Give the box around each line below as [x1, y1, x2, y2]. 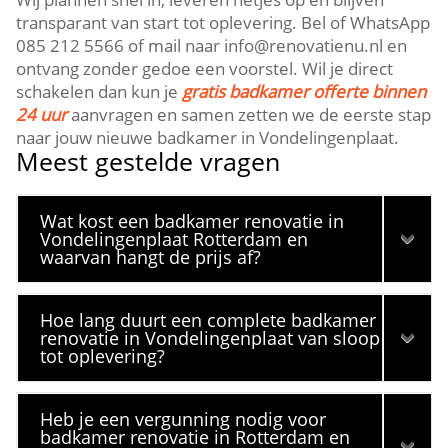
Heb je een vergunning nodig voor [40, 407, 327, 431]
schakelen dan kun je [16, 80, 183, 103]
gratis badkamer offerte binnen [182, 80, 427, 103]
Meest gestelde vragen [16, 144, 281, 178]
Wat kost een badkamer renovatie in [40, 209, 345, 233]
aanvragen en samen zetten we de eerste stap [67, 103, 432, 126]
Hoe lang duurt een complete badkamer [40, 308, 377, 332]
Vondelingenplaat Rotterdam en [40, 227, 309, 251]
